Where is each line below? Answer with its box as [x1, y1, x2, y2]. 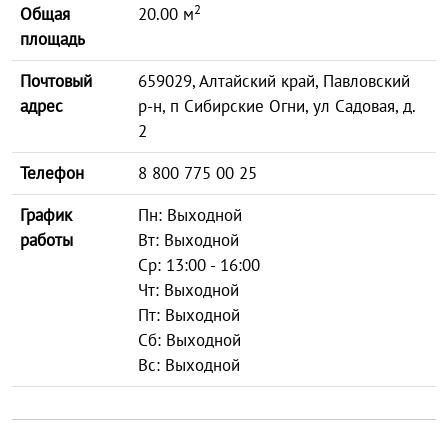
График [20, 204, 72, 226]
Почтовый [20, 70, 92, 92]
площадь [20, 28, 85, 50]
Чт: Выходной [138, 279, 239, 301]
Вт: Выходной [138, 229, 239, 251]
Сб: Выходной [138, 329, 241, 351]
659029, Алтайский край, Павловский [138, 70, 410, 92]
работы [20, 229, 73, 251]
